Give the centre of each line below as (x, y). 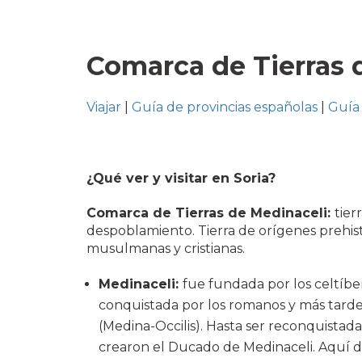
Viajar (104, 107)
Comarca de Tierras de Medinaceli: (210, 213)
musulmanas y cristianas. (166, 248)
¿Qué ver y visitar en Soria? (181, 178)
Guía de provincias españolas (225, 107)
